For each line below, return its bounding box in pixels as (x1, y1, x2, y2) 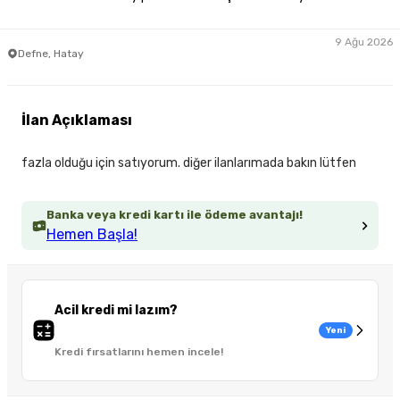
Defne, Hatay (18, 46, 84, 60)
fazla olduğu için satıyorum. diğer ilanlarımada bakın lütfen (21, 155, 356, 171)
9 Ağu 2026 (335, 35, 393, 48)
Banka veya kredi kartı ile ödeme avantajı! (46, 208, 303, 222)
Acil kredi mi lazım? (54, 303, 178, 319)
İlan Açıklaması (21, 112, 132, 129)
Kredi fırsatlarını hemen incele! (54, 346, 223, 359)
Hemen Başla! (46, 226, 137, 244)
